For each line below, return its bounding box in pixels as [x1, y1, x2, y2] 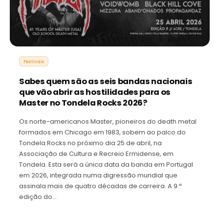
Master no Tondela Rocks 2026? [19, 97, 147, 109]
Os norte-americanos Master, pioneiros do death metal [19, 116, 197, 126]
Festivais [23, 58, 44, 65]
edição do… [19, 192, 57, 201]
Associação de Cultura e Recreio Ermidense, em [19, 149, 174, 158]
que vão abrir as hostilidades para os [19, 86, 171, 98]
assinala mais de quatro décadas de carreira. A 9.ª [19, 181, 182, 191]
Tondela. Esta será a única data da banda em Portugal [19, 159, 193, 169]
